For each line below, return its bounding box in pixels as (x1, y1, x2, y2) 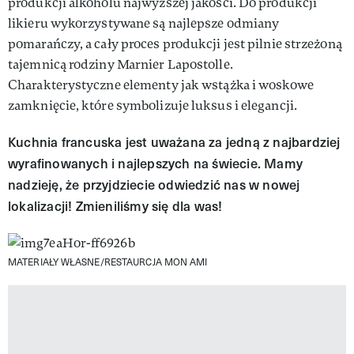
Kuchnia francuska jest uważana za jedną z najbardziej (8, 132, 341, 151)
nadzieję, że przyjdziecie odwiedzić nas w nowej (8, 175, 300, 194)
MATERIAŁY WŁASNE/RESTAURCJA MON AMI (8, 254, 208, 268)
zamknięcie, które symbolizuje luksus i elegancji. (8, 96, 297, 114)
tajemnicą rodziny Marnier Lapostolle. (8, 55, 233, 73)
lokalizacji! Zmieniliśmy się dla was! (8, 196, 223, 215)
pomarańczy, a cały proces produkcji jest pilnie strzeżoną (8, 35, 342, 52)
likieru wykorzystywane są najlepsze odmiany (8, 14, 280, 32)
